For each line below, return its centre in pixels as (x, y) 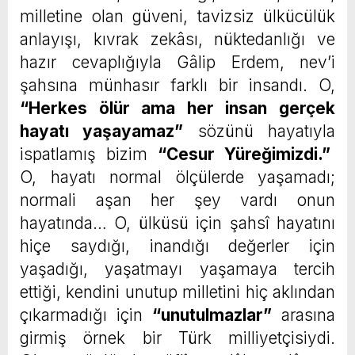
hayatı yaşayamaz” (102, 132)
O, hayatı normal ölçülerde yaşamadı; (177, 177)
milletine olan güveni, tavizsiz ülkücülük (177, 17)
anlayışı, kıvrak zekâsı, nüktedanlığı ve (177, 40)
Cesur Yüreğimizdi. (244, 155)
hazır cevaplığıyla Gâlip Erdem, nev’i (177, 63)
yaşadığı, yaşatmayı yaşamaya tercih (177, 269)
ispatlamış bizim (89, 155)
